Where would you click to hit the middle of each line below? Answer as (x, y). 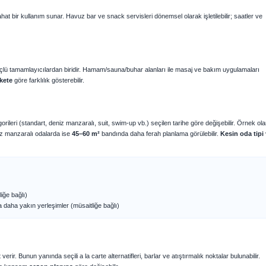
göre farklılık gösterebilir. (48, 80)
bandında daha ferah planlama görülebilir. (160, 134)
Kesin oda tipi (242, 134)
